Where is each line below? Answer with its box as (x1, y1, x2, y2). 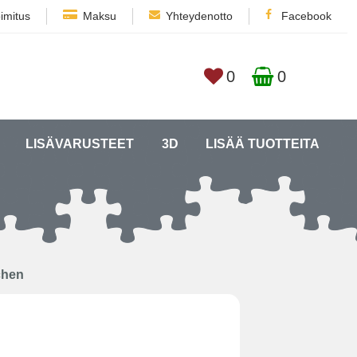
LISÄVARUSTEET (25, 137, 134, 151)
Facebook (281, 10, 331, 22)
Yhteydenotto (166, 10, 233, 22)
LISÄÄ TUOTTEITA (206, 137, 320, 151)
